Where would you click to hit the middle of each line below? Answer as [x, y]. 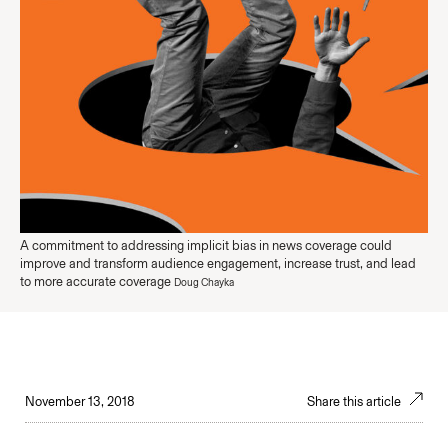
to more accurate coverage [97, 281]
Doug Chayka [204, 282]
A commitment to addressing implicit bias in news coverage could [206, 245]
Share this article [355, 401]
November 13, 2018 [80, 401]
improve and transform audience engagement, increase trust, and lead [218, 263]
